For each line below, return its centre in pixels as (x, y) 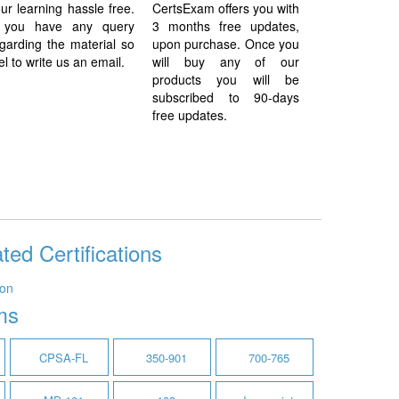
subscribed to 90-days (226, 97)
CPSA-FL (63, 358)
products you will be (226, 79)
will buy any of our (226, 61)
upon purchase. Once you (226, 44)
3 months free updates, (226, 26)
